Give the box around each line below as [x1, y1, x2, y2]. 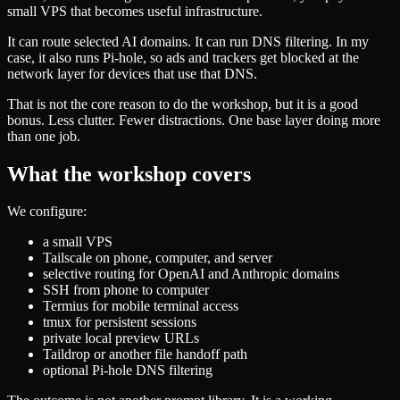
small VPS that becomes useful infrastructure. [7, 3, 262, 19]
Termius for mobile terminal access [43, 298, 238, 314]
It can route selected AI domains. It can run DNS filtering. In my [7, 33, 369, 49]
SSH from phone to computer [43, 282, 209, 298]
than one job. [7, 128, 80, 144]
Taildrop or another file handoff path [43, 346, 247, 362]
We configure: [7, 204, 87, 220]
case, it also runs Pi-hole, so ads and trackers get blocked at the [7, 49, 359, 65]
